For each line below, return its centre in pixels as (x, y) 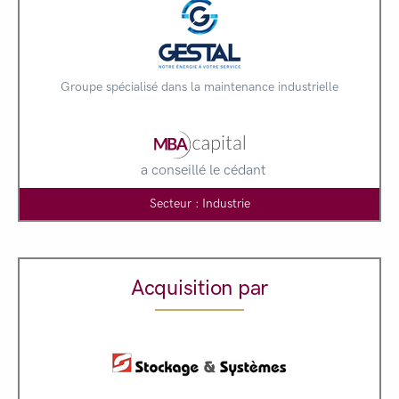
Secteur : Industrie (199, 203)
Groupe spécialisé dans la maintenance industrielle (199, 86)
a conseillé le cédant (203, 169)
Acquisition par (199, 287)
